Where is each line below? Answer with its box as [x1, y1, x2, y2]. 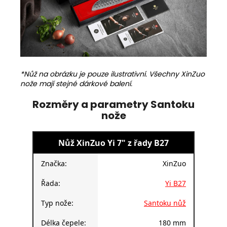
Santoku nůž [144, 198, 186, 208]
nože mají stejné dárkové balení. [20, 78, 132, 89]
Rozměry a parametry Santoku [32, 97, 195, 111]
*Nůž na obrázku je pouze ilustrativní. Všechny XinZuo [20, 68, 205, 79]
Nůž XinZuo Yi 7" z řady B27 [58, 137, 169, 148]
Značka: [41, 158, 67, 168]
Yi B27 [165, 178, 186, 188]
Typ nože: [41, 198, 73, 208]
